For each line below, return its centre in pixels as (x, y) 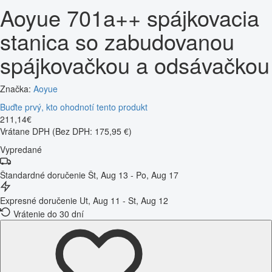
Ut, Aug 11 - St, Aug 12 (124, 200)
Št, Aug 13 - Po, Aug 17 (133, 175)
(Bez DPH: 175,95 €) (92, 131)
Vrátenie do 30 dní (49, 213)
